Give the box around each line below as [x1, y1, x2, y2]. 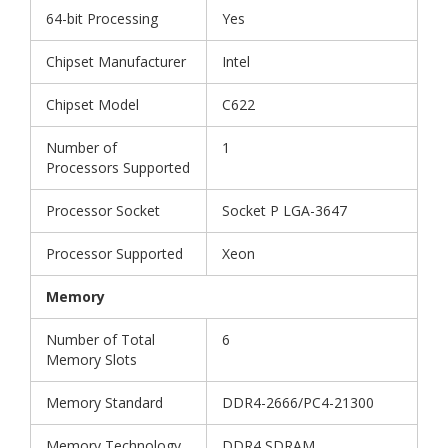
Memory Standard [46, 393, 163, 413]
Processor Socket [46, 201, 160, 221]
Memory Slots [46, 350, 137, 370]
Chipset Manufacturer [46, 52, 186, 72]
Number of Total [46, 330, 155, 350]
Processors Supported [46, 158, 190, 178]
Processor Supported [46, 244, 183, 264]
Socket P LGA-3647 [222, 201, 347, 221]
